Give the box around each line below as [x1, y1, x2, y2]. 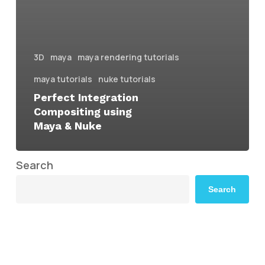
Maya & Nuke [33, 119, 102, 132]
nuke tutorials [98, 73, 156, 85]
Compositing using [33, 105, 132, 118]
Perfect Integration [33, 91, 138, 104]
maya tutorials [33, 73, 92, 85]
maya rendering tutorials [77, 51, 179, 63]
